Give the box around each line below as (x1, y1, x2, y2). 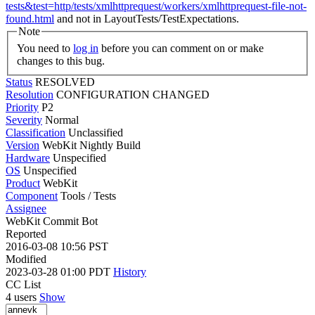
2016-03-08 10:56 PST (6, 240, 108, 252)
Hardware (6, 151, 50, 164)
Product (6, 176, 40, 189)
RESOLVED (35, 75, 95, 88)
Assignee (6, 202, 46, 214)
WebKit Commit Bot (6, 214, 98, 227)
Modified (6, 252, 46, 265)
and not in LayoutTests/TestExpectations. (54, 13, 239, 25)
